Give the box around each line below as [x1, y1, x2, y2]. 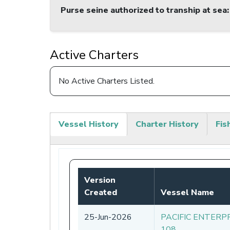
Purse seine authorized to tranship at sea [61, 5, 227, 16]
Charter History [136, 118, 199, 130]
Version [84, 174, 116, 186]
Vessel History [59, 118, 119, 130]
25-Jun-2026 [84, 211, 132, 223]
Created [84, 186, 117, 198]
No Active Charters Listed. [59, 75, 155, 87]
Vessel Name [161, 186, 214, 198]
